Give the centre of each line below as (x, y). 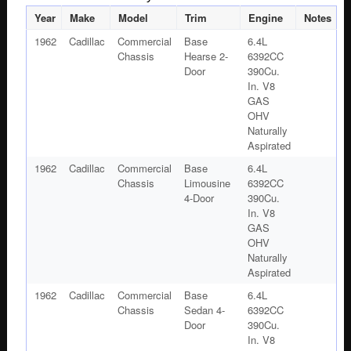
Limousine (207, 183)
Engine (265, 17)
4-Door (199, 197)
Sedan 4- (204, 309)
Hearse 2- (206, 56)
